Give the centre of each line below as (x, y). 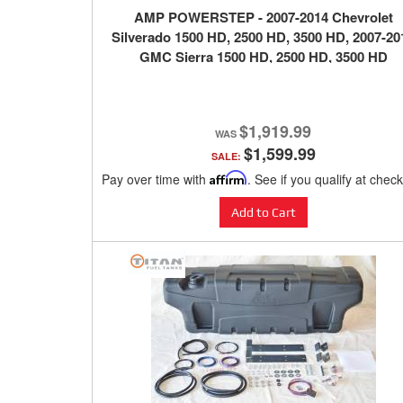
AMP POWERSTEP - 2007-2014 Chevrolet (263, 18)
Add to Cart (263, 213)
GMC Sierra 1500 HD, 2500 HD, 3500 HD (263, 57)
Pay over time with (156, 179)
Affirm (228, 178)
